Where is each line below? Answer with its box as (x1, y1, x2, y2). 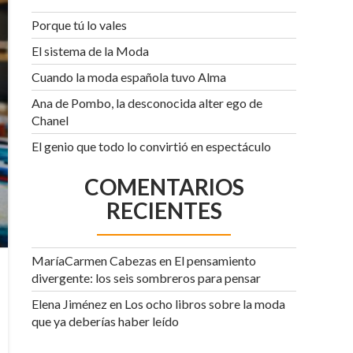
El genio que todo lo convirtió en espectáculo (32, 139, 271, 154)
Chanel (32, 113, 69, 128)
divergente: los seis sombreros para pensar (32, 270, 261, 285)
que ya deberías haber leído (32, 314, 179, 329)
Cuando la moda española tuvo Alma (32, 69, 226, 84)
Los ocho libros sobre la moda (124, 296, 285, 311)
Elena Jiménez (32, 296, 107, 311)
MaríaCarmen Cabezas (32, 253, 157, 268)
